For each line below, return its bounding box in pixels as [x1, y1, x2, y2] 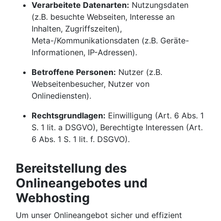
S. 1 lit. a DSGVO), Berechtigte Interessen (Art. [32, 122, 203, 133]
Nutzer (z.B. [116, 67, 162, 77]
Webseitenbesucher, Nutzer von [32, 79, 149, 89]
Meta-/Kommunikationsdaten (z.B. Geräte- [32, 36, 189, 46]
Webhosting [16, 190, 90, 206]
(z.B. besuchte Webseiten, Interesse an [32, 12, 175, 22]
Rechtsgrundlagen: [32, 110, 106, 121]
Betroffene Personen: [32, 67, 116, 77]
